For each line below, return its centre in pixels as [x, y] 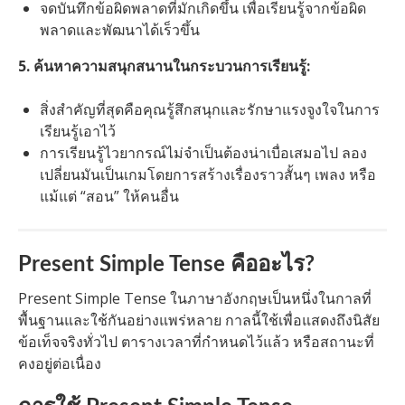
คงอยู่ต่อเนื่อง [60, 364]
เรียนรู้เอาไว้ [78, 132]
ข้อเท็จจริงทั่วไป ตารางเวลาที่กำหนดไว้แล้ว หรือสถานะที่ [196, 342]
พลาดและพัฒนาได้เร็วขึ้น [120, 30]
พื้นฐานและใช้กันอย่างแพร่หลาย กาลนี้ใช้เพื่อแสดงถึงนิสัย [199, 320]
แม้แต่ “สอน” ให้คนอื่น [109, 197]
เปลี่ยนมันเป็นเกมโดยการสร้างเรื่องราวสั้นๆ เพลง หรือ [208, 175]
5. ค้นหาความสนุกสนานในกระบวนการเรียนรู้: [164, 66]
